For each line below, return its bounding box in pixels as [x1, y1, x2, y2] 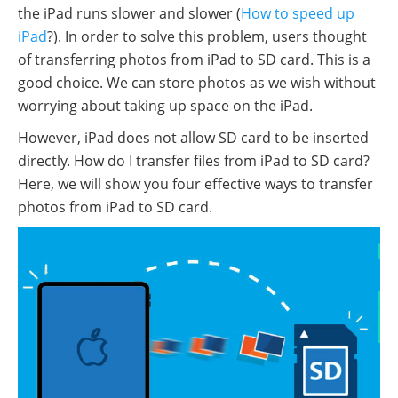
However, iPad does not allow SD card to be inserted [18, 128, 369, 147]
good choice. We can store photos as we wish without [18, 73, 376, 92]
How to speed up [241, 4, 354, 23]
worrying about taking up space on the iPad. [18, 96, 313, 115]
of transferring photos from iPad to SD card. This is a [18, 50, 370, 69]
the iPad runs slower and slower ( [18, 4, 241, 23]
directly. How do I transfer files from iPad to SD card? [18, 151, 370, 171]
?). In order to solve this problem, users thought [47, 27, 367, 46]
